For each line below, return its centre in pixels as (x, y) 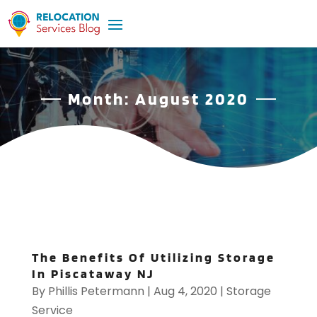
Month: (101, 99)
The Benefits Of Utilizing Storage (153, 258)
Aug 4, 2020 (185, 292)
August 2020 (192, 99)
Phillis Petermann (96, 292)
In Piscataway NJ (93, 274)
